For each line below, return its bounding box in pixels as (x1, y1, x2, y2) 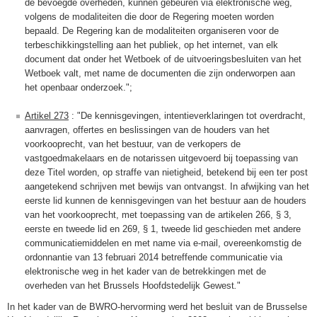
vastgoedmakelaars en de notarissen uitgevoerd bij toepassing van (25, 153, 298, 164)
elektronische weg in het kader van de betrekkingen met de (25, 266, 266, 277)
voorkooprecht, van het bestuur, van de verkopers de (25, 139, 241, 150)
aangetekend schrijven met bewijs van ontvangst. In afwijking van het (25, 181, 309, 192)
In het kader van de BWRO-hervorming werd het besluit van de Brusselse (7, 301, 307, 313)
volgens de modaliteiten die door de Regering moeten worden (25, 11, 274, 23)
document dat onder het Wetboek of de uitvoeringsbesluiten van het (25, 54, 301, 65)
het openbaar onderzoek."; (25, 82, 132, 93)
